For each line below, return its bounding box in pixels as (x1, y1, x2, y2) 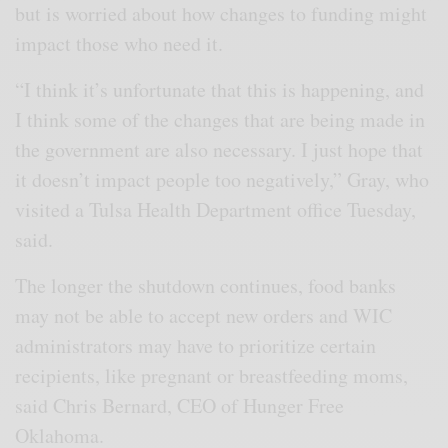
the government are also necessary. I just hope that (15, 135, 424, 163)
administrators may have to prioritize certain (15, 331, 377, 359)
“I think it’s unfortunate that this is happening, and (15, 75, 425, 103)
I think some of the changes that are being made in (15, 105, 426, 133)
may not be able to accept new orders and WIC (15, 301, 393, 329)
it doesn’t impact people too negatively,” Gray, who (15, 165, 430, 193)
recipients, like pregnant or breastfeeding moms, (15, 361, 409, 389)
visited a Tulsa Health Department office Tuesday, (15, 195, 417, 223)
